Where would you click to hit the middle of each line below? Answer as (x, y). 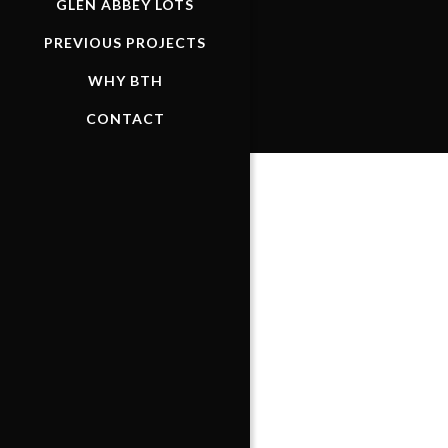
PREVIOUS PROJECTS (125, 42)
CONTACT (125, 118)
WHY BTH (125, 80)
